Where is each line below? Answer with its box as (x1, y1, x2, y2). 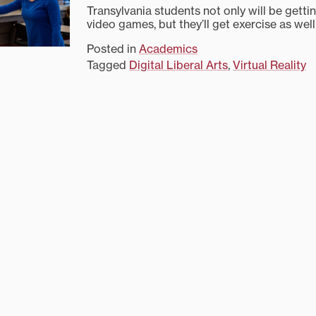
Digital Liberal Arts (129, 57, 228, 72)
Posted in (87, 41, 139, 56)
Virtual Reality (233, 57, 306, 72)
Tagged (87, 57, 129, 72)
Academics (139, 41, 197, 56)
